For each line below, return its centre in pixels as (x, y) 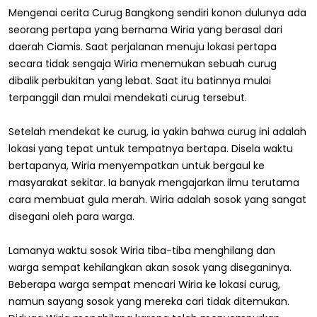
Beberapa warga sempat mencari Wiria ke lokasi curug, (144, 284)
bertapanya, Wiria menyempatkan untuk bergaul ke (137, 165)
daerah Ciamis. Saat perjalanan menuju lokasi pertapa (143, 46)
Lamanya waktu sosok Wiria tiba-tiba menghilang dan (142, 250)
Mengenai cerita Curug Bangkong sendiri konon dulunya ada (157, 12)
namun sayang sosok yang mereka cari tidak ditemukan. (149, 301)
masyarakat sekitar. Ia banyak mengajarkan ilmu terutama (154, 182)
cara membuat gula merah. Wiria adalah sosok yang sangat (157, 199)
